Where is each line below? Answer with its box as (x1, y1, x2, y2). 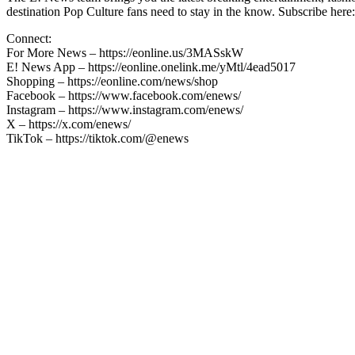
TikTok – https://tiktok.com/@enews (6, 131, 189, 145)
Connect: (6, 31, 52, 45)
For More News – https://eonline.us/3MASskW (6, 45, 243, 59)
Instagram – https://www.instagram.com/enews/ (6, 102, 243, 116)
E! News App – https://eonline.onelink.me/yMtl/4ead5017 (6, 59, 296, 74)
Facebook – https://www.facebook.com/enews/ (6, 88, 241, 102)
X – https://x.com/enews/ (6, 116, 131, 131)
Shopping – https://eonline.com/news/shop (6, 74, 218, 88)
